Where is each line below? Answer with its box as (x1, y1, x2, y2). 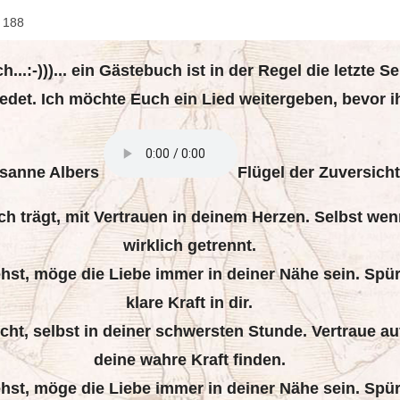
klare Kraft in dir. (126, 294, 254, 312)
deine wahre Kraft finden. (93, 351, 286, 369)
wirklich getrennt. (122, 237, 256, 254)
